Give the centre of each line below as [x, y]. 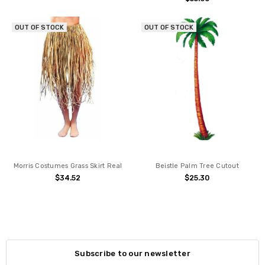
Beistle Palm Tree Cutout [197, 166]
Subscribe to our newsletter [132, 253]
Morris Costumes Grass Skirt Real [68, 166]
